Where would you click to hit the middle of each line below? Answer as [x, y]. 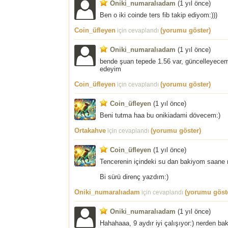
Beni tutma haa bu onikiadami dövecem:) [160, 115]
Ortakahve [90, 130]
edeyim [110, 69]
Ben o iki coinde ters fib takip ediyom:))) [159, 15]
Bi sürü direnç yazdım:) [134, 177]
